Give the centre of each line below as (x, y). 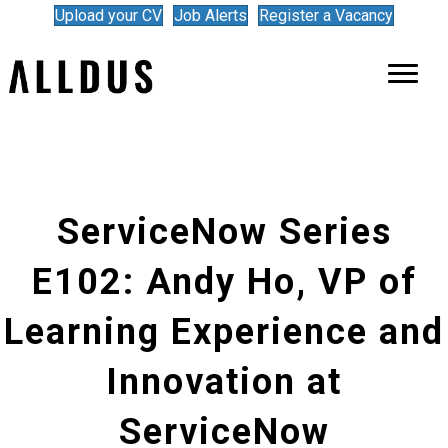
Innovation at (224, 381)
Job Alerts (210, 15)
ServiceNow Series (224, 231)
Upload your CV (108, 15)
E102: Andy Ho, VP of (224, 281)
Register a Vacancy (326, 15)
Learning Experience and (224, 331)
